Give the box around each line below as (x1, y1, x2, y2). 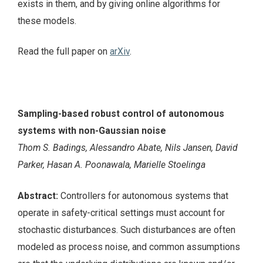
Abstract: (18, 190, 60, 201)
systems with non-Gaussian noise (18, 124, 166, 136)
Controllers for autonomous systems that (60, 190, 228, 201)
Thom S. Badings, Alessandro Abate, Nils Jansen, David (18, 141, 238, 153)
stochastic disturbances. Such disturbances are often (18, 224, 235, 235)
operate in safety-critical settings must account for (18, 207, 225, 218)
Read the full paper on (18, 46, 110, 58)
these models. (18, 15, 76, 26)
